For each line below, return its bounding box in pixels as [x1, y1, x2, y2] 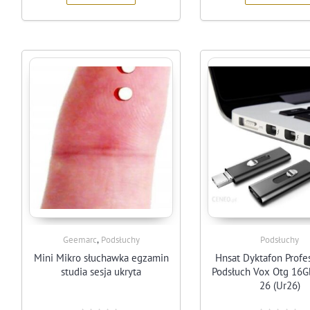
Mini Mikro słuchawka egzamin [33, 251, 169, 265]
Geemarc [62, 233, 97, 246]
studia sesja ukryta [61, 265, 141, 279]
